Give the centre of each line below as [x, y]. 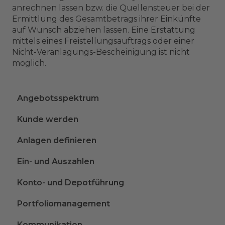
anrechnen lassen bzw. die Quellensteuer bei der [111, 8]
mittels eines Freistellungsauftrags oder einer [103, 41]
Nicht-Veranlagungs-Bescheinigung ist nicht [101, 52]
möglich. [29, 63]
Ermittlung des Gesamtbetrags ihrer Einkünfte [106, 19]
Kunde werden [48, 120]
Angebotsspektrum [58, 98]
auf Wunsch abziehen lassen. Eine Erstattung [104, 30]
